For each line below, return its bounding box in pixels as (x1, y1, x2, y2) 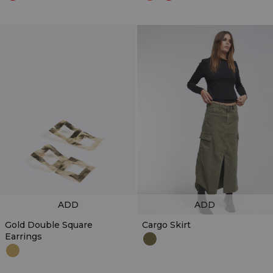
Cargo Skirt (141, 219, 191, 230)
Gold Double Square (5, 219, 93, 230)
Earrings (5, 230, 42, 242)
